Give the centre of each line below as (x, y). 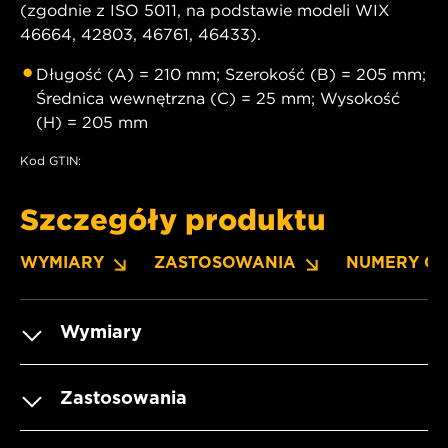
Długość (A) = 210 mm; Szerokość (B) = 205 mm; (231, 73)
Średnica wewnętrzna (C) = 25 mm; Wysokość (218, 97)
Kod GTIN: (50, 160)
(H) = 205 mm (92, 121)
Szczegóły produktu (173, 218)
